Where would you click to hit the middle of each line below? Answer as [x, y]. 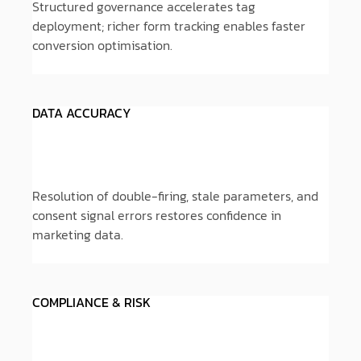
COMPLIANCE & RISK [91, 302]
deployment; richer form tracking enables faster [169, 26]
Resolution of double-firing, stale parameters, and [175, 196]
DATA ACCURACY [82, 113]
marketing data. [78, 234]
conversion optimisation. [102, 45]
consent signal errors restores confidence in [157, 215]
